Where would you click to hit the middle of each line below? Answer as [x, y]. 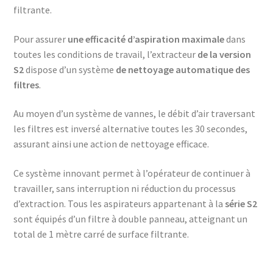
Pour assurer [41, 39]
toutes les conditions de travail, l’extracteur [105, 54]
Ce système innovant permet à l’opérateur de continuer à [132, 173]
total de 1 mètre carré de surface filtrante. [101, 234]
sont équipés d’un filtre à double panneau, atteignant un [130, 218]
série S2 [241, 203]
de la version [224, 54]
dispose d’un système [70, 69]
